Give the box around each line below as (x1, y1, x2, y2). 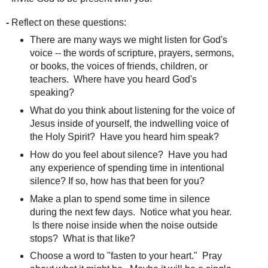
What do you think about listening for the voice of (29, 105, 234, 115)
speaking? (29, 87, 74, 98)
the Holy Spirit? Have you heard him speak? (29, 131, 219, 142)
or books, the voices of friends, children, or (29, 60, 208, 71)
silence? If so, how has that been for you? (29, 175, 205, 186)
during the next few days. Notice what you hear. (29, 206, 232, 217)
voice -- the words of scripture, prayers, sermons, (29, 47, 234, 58)
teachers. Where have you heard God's (29, 74, 197, 84)
